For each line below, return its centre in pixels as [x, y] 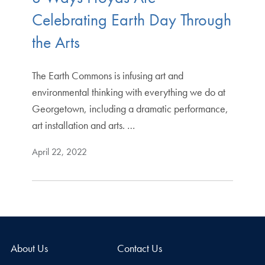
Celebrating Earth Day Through [131, 20]
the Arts [56, 42]
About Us [29, 248]
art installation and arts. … [83, 125]
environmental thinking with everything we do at [128, 92]
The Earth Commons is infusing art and [107, 75]
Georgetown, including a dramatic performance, [130, 108]
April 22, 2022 [59, 151]
